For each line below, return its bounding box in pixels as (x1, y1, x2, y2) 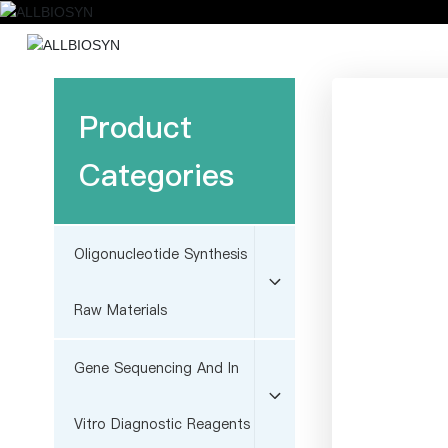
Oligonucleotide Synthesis (73, 243, 247, 264)
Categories (78, 153, 234, 196)
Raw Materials (73, 299, 167, 320)
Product (78, 105, 192, 148)
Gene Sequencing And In (73, 357, 239, 378)
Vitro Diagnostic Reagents (73, 413, 250, 434)
